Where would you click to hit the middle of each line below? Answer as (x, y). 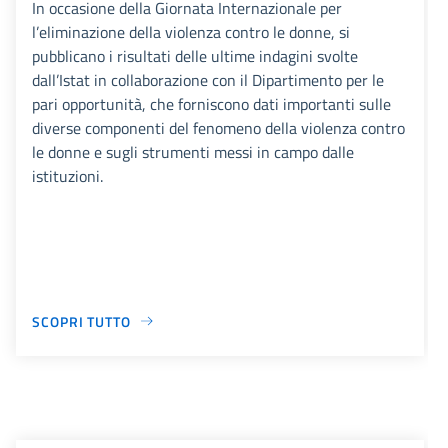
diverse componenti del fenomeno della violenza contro (218, 127)
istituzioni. (67, 175)
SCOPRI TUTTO (81, 321)
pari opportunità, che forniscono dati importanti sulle (211, 103)
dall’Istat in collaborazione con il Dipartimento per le (208, 79)
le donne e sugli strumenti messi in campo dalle (193, 151)
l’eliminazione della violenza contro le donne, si (191, 31)
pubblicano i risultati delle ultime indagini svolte (195, 55)
